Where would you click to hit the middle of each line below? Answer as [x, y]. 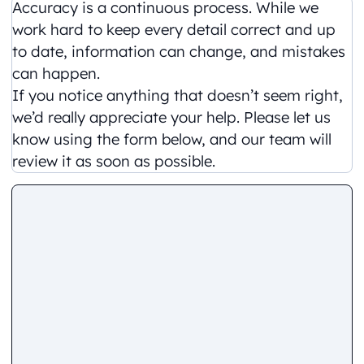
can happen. [56, 73]
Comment [50, 196]
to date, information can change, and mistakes [179, 51]
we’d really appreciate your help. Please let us [172, 117]
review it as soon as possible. [114, 161]
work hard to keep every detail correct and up [174, 29]
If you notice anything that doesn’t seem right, [178, 95]
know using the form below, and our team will [172, 139]
